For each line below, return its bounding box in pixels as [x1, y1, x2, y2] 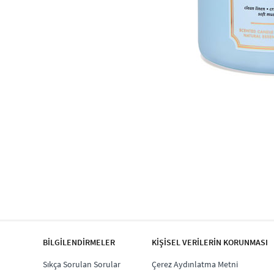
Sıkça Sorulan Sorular [43, 259, 120, 270]
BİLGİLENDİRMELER [43, 237, 115, 248]
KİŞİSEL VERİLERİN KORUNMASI [152, 237, 268, 248]
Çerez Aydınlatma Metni [152, 259, 239, 270]
